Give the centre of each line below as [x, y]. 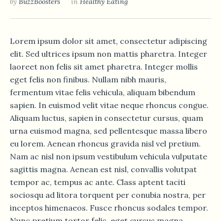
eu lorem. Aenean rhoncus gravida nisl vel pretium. [105, 143]
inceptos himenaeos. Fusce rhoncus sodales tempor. [109, 207]
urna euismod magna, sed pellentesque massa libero [109, 130]
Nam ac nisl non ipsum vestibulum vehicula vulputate [109, 156]
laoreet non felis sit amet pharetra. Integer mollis [104, 66]
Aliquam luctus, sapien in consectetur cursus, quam [107, 118]
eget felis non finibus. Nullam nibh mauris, [88, 79]
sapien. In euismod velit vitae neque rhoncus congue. [109, 105]
